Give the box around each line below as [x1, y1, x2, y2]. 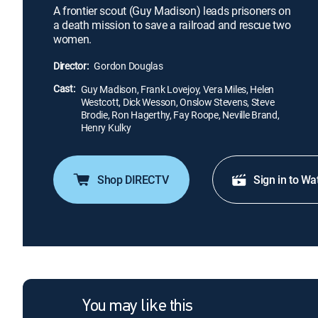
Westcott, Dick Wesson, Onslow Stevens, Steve [80, 95, 275, 109]
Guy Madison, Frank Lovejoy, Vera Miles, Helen [80, 82, 275, 96]
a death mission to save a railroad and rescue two [53, 17, 291, 33]
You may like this [82, 298, 193, 315]
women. [53, 31, 92, 47]
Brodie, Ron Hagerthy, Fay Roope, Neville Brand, [80, 108, 280, 121]
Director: [53, 59, 89, 72]
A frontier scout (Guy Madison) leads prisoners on [53, 3, 291, 18]
